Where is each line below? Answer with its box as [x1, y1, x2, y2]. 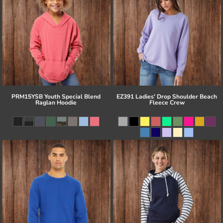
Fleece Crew [149, 99, 185, 107]
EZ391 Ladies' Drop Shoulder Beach [116, 93, 218, 101]
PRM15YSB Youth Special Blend [11, 93, 101, 101]
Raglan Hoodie [35, 99, 77, 107]
